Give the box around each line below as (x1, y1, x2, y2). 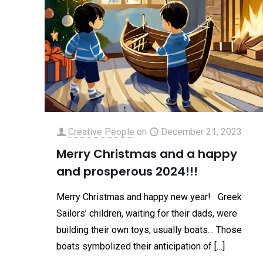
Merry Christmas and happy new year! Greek (56, 191, 242, 203)
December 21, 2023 (161, 126, 242, 137)
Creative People (68, 126, 135, 137)
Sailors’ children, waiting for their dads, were (56, 207, 238, 219)
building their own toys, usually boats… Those (56, 224, 242, 235)
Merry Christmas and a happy (56, 145, 238, 162)
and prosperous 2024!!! (56, 163, 198, 180)
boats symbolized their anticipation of (56, 240, 213, 252)
